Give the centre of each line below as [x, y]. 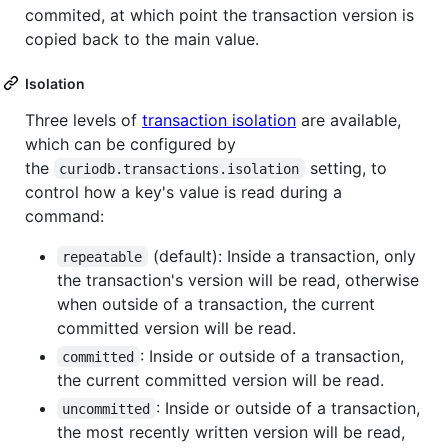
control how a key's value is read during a [183, 191]
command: [64, 215]
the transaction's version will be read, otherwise [238, 279]
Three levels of [83, 119]
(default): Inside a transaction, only [284, 255]
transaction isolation [219, 119]
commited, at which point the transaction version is [219, 14]
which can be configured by [130, 143]
